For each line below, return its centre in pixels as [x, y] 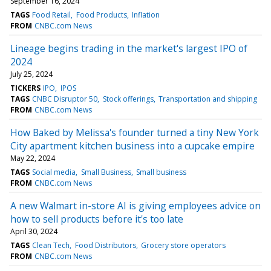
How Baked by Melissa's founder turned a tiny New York [135, 132]
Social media [54, 172]
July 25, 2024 [31, 74]
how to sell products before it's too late [97, 219]
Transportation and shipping [207, 99]
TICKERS [25, 88]
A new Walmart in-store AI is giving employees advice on [135, 205]
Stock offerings [128, 99]
